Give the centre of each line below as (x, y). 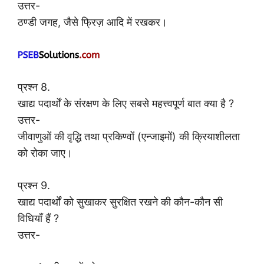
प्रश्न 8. (34, 87)
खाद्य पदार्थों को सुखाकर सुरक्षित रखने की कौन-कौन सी (120, 202)
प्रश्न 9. (34, 185)
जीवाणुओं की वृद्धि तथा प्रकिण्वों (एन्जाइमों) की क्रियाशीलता (129, 136)
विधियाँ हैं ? (38, 218)
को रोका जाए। (45, 153)
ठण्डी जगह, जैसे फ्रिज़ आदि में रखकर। (93, 22)
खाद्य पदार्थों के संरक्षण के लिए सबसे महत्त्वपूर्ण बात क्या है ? (126, 103)
